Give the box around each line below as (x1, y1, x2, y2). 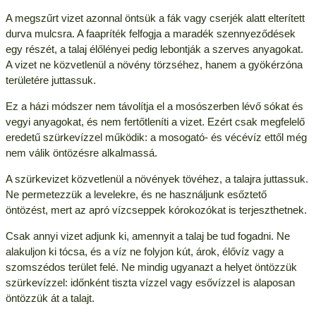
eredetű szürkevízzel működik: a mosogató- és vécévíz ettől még (5, 130, 307, 143)
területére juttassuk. (5, 73, 96, 86)
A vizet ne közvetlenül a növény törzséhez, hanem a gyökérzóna (5, 58, 303, 71)
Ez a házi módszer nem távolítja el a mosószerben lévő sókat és (5, 99, 303, 112)
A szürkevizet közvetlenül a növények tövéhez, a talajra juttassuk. (5, 172, 308, 185)
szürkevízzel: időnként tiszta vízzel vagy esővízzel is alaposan (5, 276, 295, 288)
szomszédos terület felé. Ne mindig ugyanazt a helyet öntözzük (5, 260, 297, 273)
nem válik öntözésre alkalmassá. (5, 146, 157, 159)
